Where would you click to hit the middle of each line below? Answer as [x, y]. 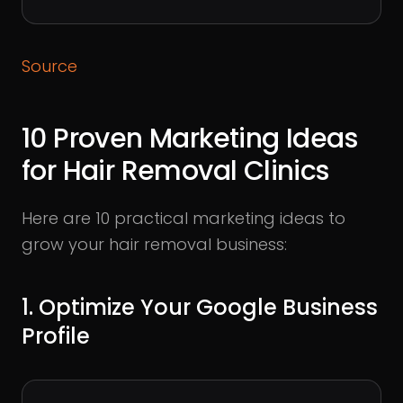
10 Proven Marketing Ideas [189, 138]
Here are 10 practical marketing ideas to [184, 218]
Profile [56, 336]
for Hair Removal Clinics [182, 170]
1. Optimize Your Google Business [200, 307]
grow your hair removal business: [154, 244]
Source [49, 66]
